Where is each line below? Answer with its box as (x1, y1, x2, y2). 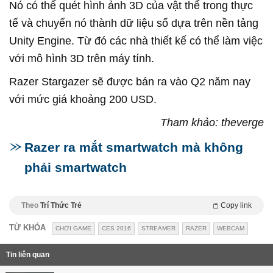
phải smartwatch (24, 160, 127, 175)
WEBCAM (217, 225, 244, 232)
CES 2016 (102, 225, 131, 232)
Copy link (221, 201, 252, 210)
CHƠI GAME (55, 225, 91, 232)
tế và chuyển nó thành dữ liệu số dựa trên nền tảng (9, 17, 258, 30)
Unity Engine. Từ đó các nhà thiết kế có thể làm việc (9, 35, 263, 48)
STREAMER (141, 225, 175, 232)
